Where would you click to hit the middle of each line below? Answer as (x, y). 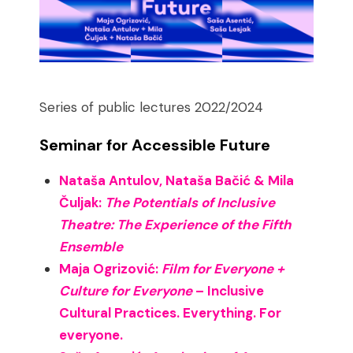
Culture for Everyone (126, 291)
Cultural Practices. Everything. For (171, 313)
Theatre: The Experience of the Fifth (176, 225)
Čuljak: (82, 203)
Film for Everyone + (223, 269)
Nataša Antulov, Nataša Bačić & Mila (177, 181)
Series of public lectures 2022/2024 (152, 108)
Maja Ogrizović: (111, 269)
